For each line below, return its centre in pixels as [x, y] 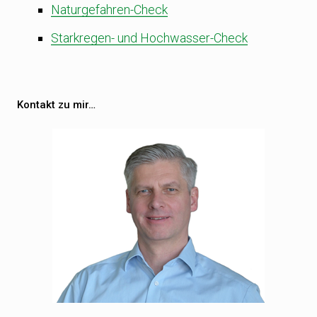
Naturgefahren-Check [109, 10]
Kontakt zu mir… [56, 105]
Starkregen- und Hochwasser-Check [149, 38]
